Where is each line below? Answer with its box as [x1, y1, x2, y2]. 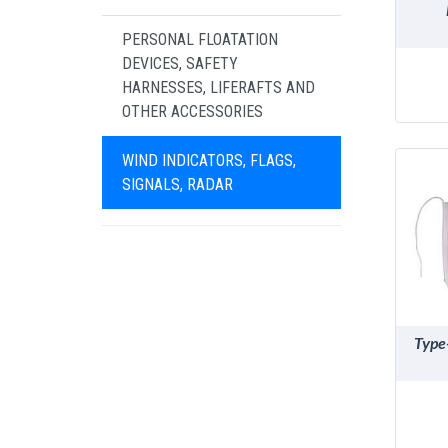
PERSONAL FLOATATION [122, 30, 278, 50]
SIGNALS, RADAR [122, 175, 233, 195]
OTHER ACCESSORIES [122, 102, 263, 122]
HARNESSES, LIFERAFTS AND [122, 78, 315, 98]
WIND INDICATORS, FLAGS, [122, 151, 296, 171]
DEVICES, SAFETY [122, 54, 238, 74]
